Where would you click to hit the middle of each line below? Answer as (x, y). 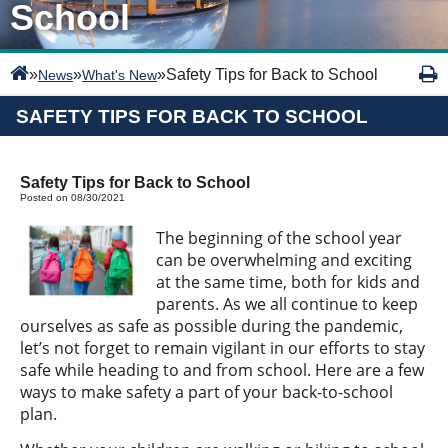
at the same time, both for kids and (288, 282)
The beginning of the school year (279, 238)
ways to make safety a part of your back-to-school (206, 392)
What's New (119, 75)
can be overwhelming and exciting (284, 260)
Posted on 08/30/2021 (72, 197)
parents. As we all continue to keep (287, 304)
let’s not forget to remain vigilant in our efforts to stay (222, 348)
